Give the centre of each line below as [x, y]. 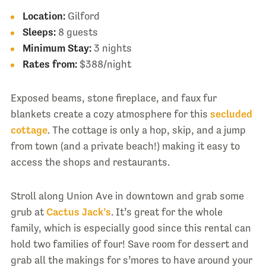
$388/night [104, 64]
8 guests [77, 32]
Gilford [82, 16]
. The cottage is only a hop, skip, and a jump [146, 130]
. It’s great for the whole [167, 212]
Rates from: [50, 64]
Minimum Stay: [57, 48]
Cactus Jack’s [78, 212]
